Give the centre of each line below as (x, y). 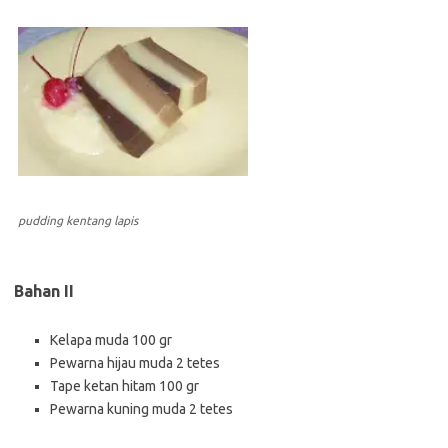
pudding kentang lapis (78, 221)
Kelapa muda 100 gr (111, 340)
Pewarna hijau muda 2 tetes (135, 363)
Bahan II (44, 291)
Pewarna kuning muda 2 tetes (141, 409)
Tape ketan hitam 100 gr (124, 386)
